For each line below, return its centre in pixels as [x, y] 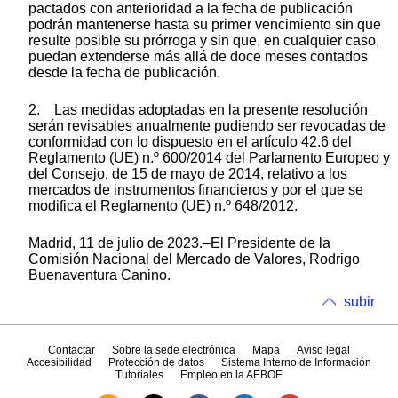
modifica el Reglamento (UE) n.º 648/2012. [163, 205]
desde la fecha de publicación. [124, 72]
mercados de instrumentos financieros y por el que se [196, 189]
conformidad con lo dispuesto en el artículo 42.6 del [190, 141]
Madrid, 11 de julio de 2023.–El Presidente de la [179, 243]
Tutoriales [139, 375]
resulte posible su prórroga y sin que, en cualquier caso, [204, 40]
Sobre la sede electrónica [173, 350]
